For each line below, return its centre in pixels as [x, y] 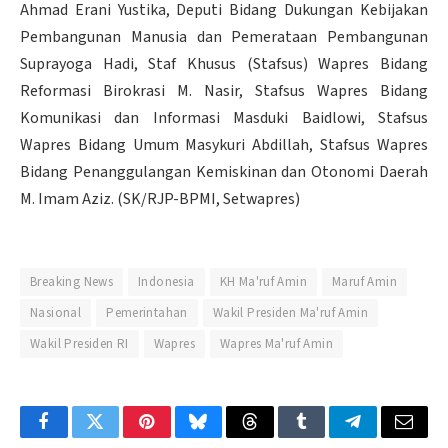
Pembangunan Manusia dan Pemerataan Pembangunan [224, 36]
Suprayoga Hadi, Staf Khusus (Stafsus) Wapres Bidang [224, 63]
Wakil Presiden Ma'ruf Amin [290, 313]
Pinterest [177, 436]
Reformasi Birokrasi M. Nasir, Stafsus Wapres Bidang [224, 90]
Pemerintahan [147, 313]
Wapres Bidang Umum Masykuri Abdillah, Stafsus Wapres [224, 144]
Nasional [56, 313]
